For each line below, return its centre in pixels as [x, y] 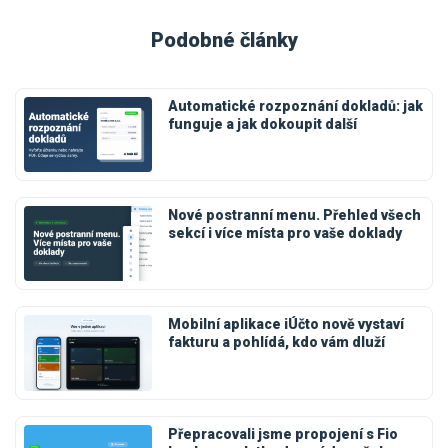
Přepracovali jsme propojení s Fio [283, 433]
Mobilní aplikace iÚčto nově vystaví [286, 324]
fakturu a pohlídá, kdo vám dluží [276, 342]
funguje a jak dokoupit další [262, 124]
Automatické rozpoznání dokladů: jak [295, 106]
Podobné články [224, 40]
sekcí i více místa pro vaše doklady [285, 233]
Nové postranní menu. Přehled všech [294, 215]
